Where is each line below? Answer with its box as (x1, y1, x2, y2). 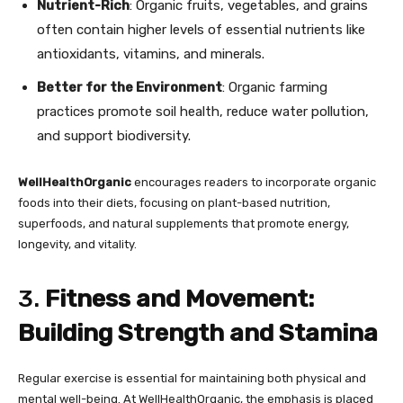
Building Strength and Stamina (18, 318, 378, 347)
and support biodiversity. (37, 128, 191, 144)
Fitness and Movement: (45, 284, 314, 313)
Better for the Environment (37, 79, 222, 95)
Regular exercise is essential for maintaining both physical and (18, 372, 366, 385)
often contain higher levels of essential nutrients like (37, 22, 365, 38)
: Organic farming (222, 79, 327, 95)
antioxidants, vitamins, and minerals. (37, 46, 264, 62)
